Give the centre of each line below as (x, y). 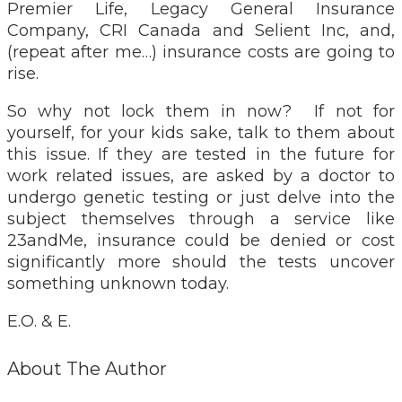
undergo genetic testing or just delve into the (201, 197)
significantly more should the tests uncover (201, 262)
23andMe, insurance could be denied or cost (201, 240)
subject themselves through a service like (201, 218)
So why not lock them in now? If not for (201, 111)
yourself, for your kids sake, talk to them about (201, 132)
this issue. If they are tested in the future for (201, 154)
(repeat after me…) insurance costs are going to (201, 52)
